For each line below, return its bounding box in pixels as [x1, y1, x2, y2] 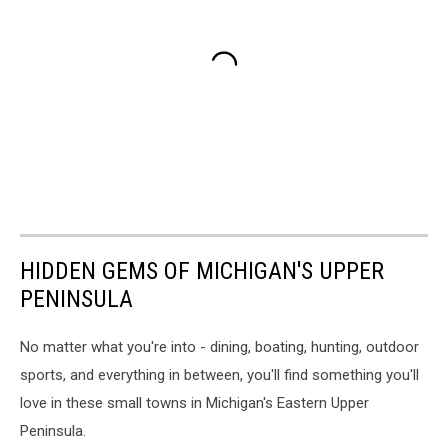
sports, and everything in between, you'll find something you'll [20, 365, 419, 384]
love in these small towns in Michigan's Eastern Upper [20, 393, 369, 412]
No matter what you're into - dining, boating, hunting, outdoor [20, 337, 419, 356]
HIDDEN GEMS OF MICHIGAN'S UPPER [20, 256, 384, 285]
